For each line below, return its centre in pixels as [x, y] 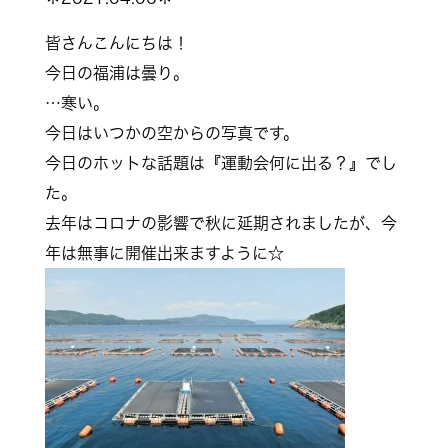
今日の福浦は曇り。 [116, 72]
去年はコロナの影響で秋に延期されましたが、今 [220, 222]
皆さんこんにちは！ [116, 42]
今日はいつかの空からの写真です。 [171, 132]
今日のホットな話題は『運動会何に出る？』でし [220, 162]
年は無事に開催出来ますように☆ [164, 252]
